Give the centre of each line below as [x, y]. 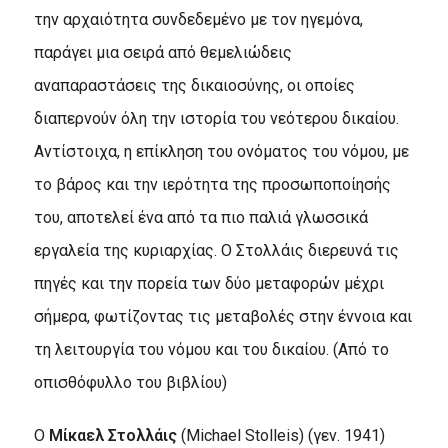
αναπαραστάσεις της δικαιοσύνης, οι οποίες [194, 85]
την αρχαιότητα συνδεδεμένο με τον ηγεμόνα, [198, 19]
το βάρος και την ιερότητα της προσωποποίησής [212, 184]
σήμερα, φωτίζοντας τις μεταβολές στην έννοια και [222, 316]
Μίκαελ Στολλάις [112, 435]
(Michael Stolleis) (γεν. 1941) [280, 435]
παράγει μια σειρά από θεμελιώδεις [162, 52]
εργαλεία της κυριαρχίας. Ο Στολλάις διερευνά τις [216, 250]
